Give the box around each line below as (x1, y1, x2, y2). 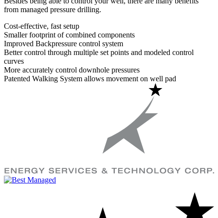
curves (4, 56, 24, 65)
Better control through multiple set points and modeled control (4, 48, 194, 56)
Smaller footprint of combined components (4, 30, 135, 39)
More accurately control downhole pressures (4, 65, 140, 74)
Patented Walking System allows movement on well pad (4, 74, 176, 83)
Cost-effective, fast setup (4, 21, 79, 30)
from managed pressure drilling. (4, 5, 101, 14)
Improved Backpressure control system (4, 39, 123, 48)
